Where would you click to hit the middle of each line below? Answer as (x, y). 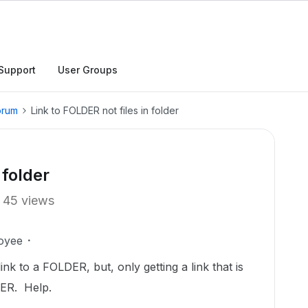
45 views (29, 200)
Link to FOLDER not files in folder (105, 110)
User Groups (88, 70)
